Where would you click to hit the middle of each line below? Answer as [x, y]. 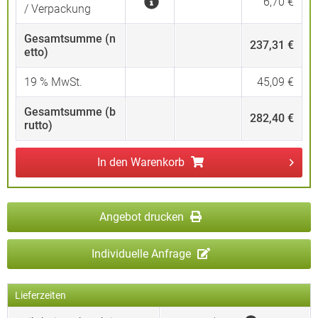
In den [113, 162]
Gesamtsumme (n [70, 39]
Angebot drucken [143, 217]
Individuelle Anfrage [142, 254]
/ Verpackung [57, 9]
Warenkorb [158, 162]
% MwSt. [60, 82]
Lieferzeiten [40, 295]
